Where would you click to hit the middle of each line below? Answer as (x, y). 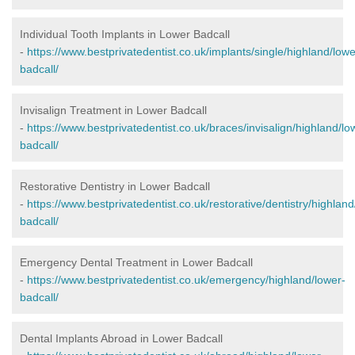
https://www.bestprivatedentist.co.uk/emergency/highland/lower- (186, 280)
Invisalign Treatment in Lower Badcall (113, 111)
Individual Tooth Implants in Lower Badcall (125, 34)
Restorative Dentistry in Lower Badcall (115, 187)
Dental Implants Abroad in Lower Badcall (121, 339)
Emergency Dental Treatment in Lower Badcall (136, 263)
